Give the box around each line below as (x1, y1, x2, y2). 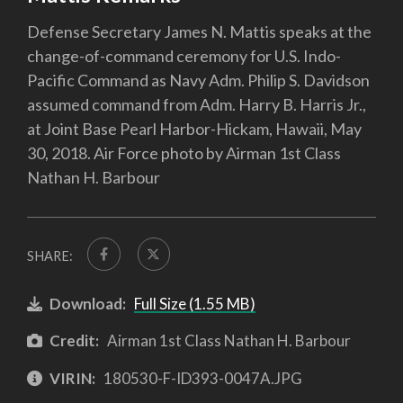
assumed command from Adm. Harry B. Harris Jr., (27, 94, 366, 115)
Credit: (49, 331, 99, 351)
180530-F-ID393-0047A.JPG (100, 368, 302, 388)
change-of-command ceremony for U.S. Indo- (27, 46, 341, 67)
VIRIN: (49, 368, 95, 388)
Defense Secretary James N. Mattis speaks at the (27, 22, 372, 42)
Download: (49, 293, 126, 313)
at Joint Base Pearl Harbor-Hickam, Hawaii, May (27, 119, 362, 139)
